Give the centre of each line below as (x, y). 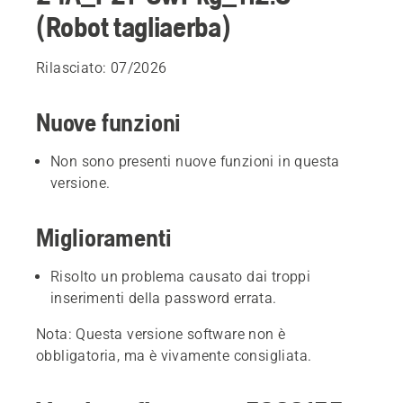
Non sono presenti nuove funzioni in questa (195, 161)
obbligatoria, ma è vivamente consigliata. (174, 356)
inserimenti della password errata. (164, 298)
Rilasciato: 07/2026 (102, 68)
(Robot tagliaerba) (134, 27)
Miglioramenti (104, 237)
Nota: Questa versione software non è (161, 334)
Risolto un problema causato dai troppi (181, 277)
